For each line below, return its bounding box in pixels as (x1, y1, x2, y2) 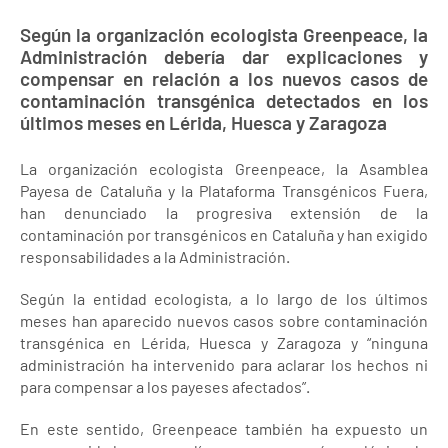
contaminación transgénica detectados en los (20, 89, 428, 112)
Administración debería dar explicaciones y (20, 45, 428, 68)
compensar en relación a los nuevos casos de (20, 67, 428, 90)
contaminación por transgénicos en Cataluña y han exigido (20, 225, 428, 244)
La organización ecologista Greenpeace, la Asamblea (20, 159, 428, 178)
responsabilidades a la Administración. (20, 247, 290, 266)
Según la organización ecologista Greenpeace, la (20, 23, 428, 46)
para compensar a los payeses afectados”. (20, 377, 310, 396)
